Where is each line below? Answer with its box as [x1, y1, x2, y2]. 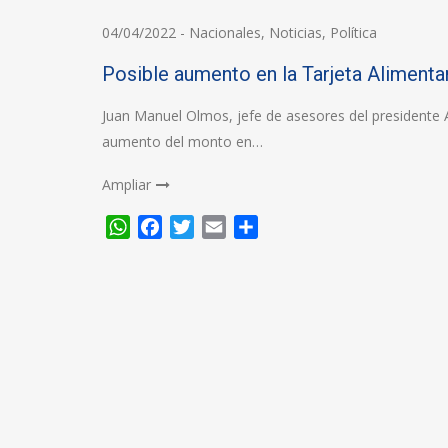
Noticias [269, 23, 322, 42]
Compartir [258, 216, 335, 238]
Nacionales [189, 23, 261, 42]
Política [330, 23, 377, 42]
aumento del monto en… [102, 132, 263, 151]
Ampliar [102, 175, 151, 194]
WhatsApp [130, 216, 208, 238]
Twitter [194, 216, 249, 238]
